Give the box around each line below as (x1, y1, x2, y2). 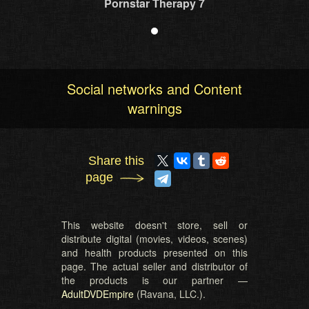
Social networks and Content (67, 78, 242, 99)
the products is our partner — (61, 272, 248, 287)
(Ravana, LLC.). (134, 286, 206, 301)
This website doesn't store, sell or (61, 217, 248, 232)
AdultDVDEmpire (61, 286, 134, 301)
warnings (127, 97, 182, 118)
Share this (88, 153, 144, 168)
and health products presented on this (61, 245, 248, 259)
